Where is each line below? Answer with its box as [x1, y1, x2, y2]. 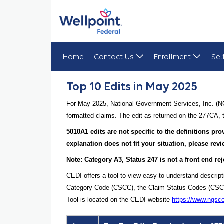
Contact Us [93, 52, 134, 61]
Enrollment [154, 52, 191, 61]
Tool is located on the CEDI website [66, 195, 172, 203]
